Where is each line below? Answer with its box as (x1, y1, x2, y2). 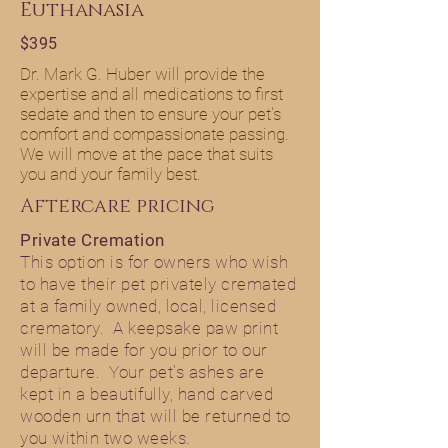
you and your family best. (20, 164, 209, 184)
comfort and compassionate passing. (20, 124, 293, 144)
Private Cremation (20, 230, 165, 250)
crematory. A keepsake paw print (20, 318, 279, 338)
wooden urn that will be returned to (20, 406, 291, 426)
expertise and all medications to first (20, 84, 283, 104)
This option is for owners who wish (20, 252, 289, 272)
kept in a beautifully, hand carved (20, 384, 274, 404)
